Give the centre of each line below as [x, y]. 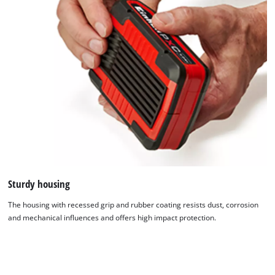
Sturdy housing [39, 184]
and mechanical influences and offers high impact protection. [112, 217]
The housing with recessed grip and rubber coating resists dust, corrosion [134, 204]
